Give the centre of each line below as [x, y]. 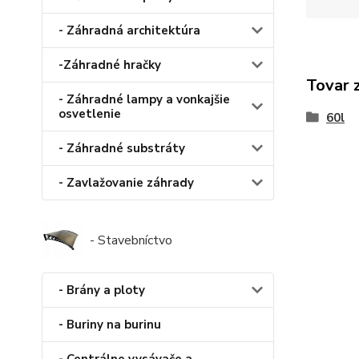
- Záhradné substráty [122, 149]
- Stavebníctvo [131, 241]
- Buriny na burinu [110, 325]
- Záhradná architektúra [129, 31]
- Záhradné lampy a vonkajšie [144, 100]
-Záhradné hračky [110, 65]
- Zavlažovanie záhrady [126, 183]
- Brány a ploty [102, 290]
